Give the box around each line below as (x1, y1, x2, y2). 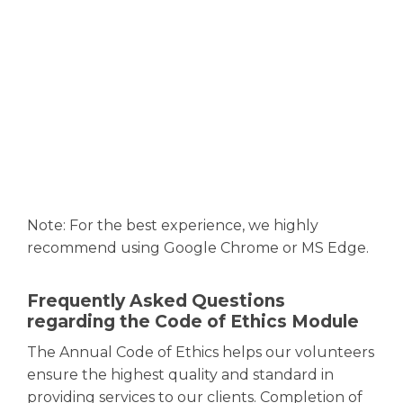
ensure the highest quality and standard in (27, 366, 334, 383)
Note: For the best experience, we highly (27, 217, 318, 234)
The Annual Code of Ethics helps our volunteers (27, 344, 374, 361)
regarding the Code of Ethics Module (27, 311, 359, 332)
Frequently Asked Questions (27, 291, 285, 311)
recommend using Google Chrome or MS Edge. (27, 239, 369, 256)
